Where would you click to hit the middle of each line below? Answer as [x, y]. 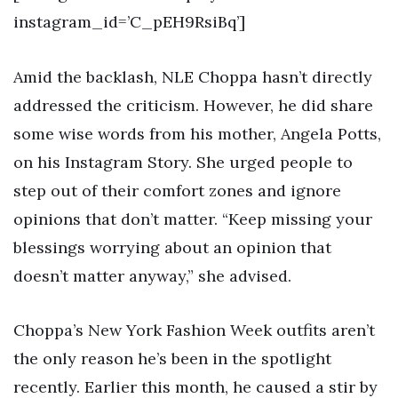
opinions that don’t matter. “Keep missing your [193, 219]
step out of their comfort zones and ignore [177, 190]
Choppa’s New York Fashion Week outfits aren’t [194, 330]
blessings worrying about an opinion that [172, 247]
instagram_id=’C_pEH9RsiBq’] [129, 22]
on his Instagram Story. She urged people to [183, 162]
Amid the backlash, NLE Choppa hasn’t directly [193, 76]
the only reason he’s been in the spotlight [172, 359]
